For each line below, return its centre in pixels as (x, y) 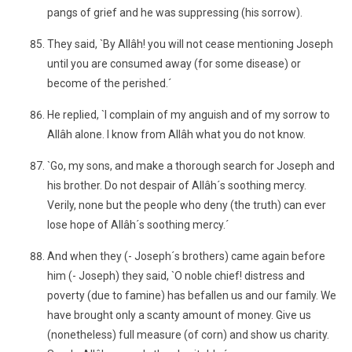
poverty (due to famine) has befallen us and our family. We (192, 295)
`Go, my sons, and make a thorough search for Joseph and (191, 166)
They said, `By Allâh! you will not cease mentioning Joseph (190, 44)
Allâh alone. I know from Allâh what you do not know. (176, 134)
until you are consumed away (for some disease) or (174, 64)
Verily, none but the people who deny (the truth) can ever (187, 205)
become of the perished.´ (109, 83)
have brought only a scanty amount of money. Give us (179, 315)
